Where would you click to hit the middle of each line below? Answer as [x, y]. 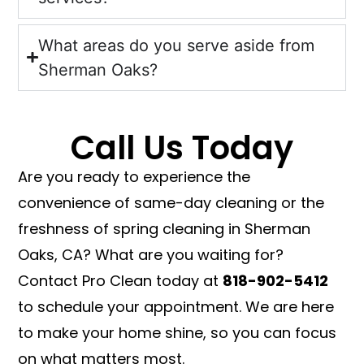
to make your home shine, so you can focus [178, 332]
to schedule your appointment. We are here [176, 306]
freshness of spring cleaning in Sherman [165, 228]
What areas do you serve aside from [176, 45]
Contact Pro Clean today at [121, 280]
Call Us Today [182, 147]
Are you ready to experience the [134, 176]
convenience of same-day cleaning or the [171, 202]
